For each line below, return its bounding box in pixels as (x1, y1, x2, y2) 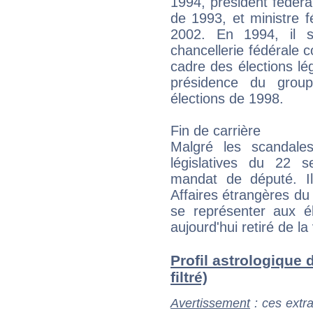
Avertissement (170, 296, 250, 310)
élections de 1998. (170, 90, 284, 106)
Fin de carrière (170, 122, 261, 138)
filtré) (170, 268, 208, 285)
